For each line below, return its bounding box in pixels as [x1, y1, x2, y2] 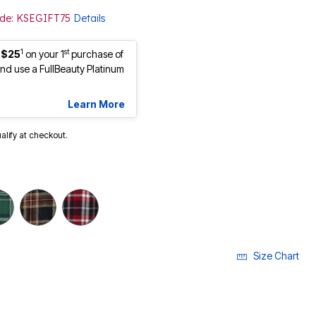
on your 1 [25, 48, 64, 61]
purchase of [69, 48, 123, 61]
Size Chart [253, 250, 299, 262]
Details [73, 12, 106, 25]
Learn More [68, 98, 125, 111]
